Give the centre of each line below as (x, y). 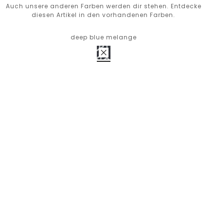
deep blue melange (103, 37)
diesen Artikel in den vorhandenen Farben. (104, 15)
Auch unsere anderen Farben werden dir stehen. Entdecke (103, 6)
